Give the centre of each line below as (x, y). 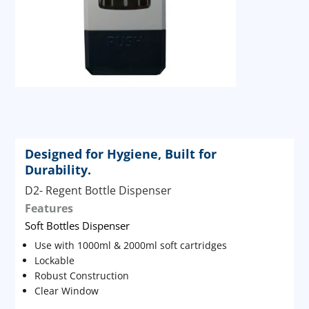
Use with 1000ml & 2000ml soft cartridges (130, 246)
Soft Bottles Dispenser (77, 226)
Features (49, 209)
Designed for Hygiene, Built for (120, 154)
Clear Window (66, 291)
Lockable (54, 261)
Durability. (58, 170)
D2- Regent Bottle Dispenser (98, 191)
